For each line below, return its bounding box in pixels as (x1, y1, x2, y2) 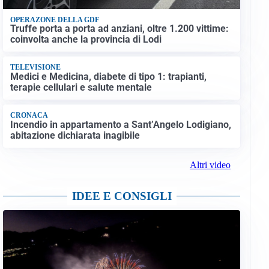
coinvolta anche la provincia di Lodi (10, 34, 162, 46)
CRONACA (10, 111, 48, 120)
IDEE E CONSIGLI (71, 189, 172, 202)
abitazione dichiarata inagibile (10, 129, 140, 141)
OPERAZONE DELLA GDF (10, 15, 99, 24)
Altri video (189, 159, 231, 170)
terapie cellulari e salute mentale (10, 81, 152, 93)
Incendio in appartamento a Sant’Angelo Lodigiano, (10, 118, 231, 130)
